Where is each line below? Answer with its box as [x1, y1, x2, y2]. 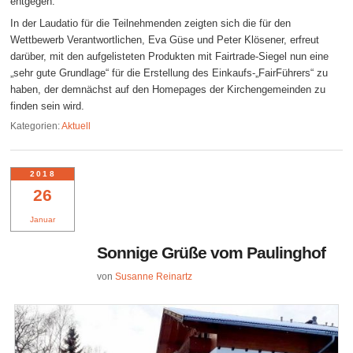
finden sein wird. [10, 99, 85, 112]
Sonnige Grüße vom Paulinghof [97, 243, 326, 262]
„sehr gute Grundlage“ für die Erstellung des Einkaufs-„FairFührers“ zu [10, 66, 329, 79]
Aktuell [61, 121, 91, 132]
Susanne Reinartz [115, 270, 193, 282]
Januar [30, 215, 56, 225]
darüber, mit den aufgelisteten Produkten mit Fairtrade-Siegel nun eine [10, 50, 329, 62]
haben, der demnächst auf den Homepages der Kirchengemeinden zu [10, 83, 326, 95]
